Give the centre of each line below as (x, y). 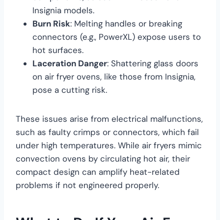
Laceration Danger (70, 63)
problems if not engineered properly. (87, 185)
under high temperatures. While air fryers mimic (109, 145)
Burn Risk (51, 23)
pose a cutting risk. (70, 90)
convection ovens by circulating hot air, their (103, 158)
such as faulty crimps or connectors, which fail (107, 132)
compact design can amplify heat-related (98, 172)
